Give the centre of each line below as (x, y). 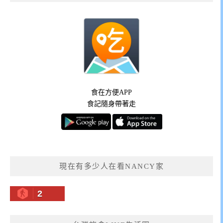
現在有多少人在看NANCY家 (111, 166)
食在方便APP (111, 93)
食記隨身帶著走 (111, 104)
